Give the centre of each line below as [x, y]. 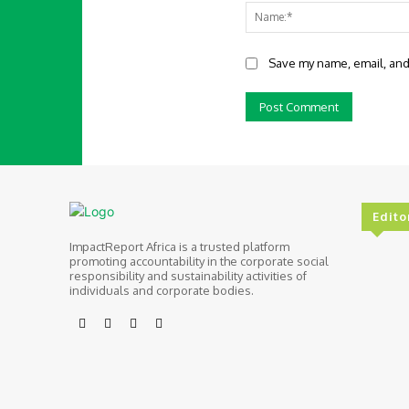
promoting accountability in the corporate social [199, 261]
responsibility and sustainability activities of [188, 275]
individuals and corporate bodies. [162, 290]
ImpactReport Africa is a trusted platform [179, 246]
